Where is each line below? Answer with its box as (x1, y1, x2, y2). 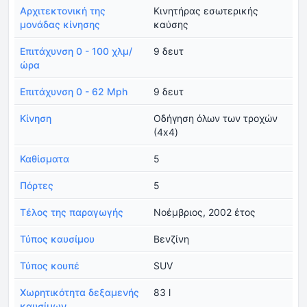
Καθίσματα (20, 152, 69, 164)
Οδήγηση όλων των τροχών (153, 112, 278, 124)
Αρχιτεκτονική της (20, 4, 106, 16)
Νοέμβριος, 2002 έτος (153, 206, 256, 218)
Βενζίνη (153, 232, 189, 245)
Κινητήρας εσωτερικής (153, 4, 258, 16)
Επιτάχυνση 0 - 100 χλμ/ (20, 45, 132, 57)
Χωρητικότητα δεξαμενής (20, 286, 139, 298)
